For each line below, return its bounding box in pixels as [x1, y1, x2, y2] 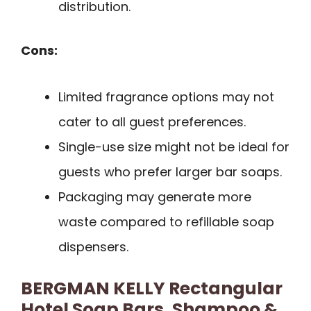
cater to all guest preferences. [58, 112, 246, 131]
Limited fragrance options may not [58, 87, 274, 106]
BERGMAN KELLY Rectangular [21, 276, 283, 301]
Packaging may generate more [58, 187, 251, 205]
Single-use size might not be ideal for [58, 137, 289, 155]
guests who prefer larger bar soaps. [58, 162, 282, 180]
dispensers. [58, 237, 128, 255]
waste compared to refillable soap [58, 212, 274, 230]
